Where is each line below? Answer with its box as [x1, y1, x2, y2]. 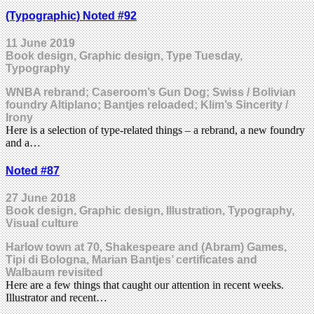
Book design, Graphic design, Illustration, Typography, [6, 204, 294, 217]
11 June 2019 [6, 37, 75, 50]
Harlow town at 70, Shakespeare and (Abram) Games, [6, 240, 287, 253]
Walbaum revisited [6, 266, 103, 278]
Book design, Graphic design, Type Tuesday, [6, 50, 243, 62]
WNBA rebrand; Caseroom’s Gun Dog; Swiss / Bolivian [6, 86, 296, 99]
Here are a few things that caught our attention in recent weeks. [6, 278, 284, 291]
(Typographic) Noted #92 [6, 10, 137, 22]
